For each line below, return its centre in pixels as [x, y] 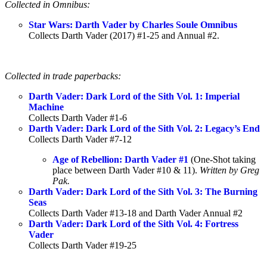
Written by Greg [229, 170]
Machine [46, 107]
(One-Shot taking [222, 159]
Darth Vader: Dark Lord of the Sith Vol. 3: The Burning [143, 191]
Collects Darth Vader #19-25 [83, 245]
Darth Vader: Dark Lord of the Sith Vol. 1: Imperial [134, 96]
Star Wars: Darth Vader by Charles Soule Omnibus [133, 24]
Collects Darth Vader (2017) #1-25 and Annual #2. [124, 35]
